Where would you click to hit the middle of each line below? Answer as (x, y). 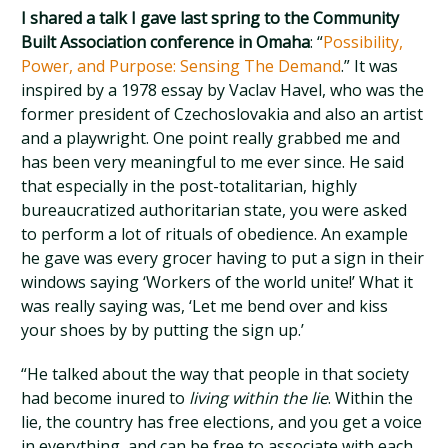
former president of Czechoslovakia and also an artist (222, 114)
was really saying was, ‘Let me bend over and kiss (205, 306)
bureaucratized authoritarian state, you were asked (214, 210)
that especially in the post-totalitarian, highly (189, 186)
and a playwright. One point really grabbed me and (211, 138)
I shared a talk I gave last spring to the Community (210, 18)
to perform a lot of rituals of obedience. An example (215, 234)
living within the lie (259, 398)
